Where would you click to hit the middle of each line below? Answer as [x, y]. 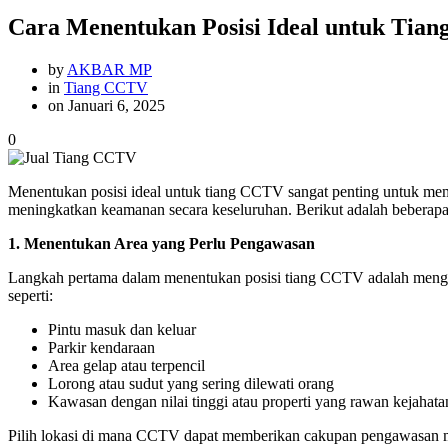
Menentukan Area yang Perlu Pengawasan [169, 244]
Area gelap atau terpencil [126, 366]
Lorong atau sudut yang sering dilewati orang [191, 384]
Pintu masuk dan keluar [122, 330]
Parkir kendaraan [101, 348]
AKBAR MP [109, 70]
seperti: [30, 296]
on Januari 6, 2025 [106, 106]
